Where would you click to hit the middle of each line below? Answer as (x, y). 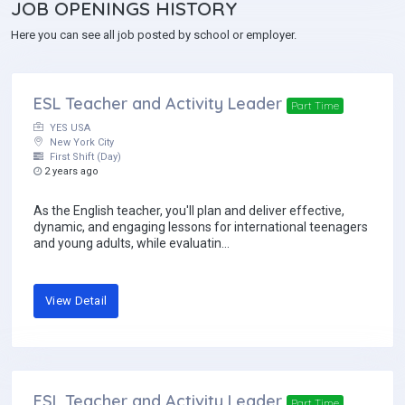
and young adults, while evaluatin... (132, 244)
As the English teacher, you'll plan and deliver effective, (189, 211)
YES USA (69, 128)
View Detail (76, 301)
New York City (80, 143)
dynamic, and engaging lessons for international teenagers (201, 227)
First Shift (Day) (84, 157)
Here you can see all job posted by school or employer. (154, 35)
